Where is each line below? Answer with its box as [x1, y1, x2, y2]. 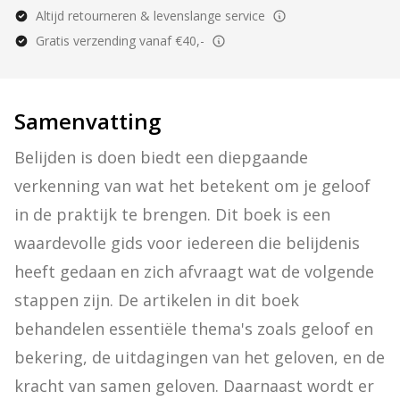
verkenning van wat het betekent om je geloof [14, 175, 371, 196]
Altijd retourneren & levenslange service [36, 7, 265, 24]
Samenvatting [14, 106, 161, 136]
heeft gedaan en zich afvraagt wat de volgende [14, 261, 374, 282]
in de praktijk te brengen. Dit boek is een [14, 204, 330, 225]
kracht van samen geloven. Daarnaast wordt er [14, 375, 374, 396]
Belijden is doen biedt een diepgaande [14, 146, 308, 168]
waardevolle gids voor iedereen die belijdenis [14, 232, 360, 254]
